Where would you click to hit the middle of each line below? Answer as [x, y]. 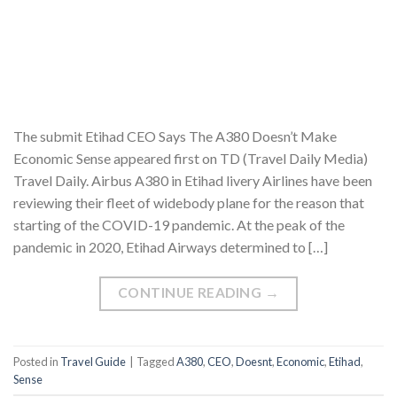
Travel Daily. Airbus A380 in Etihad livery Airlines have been [193, 181]
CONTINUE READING [191, 292]
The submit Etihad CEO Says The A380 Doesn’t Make [175, 136]
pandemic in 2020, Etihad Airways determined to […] [171, 247]
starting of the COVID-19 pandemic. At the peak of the [179, 225]
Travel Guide [93, 361]
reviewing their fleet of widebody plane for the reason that [189, 203]
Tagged [156, 361]
